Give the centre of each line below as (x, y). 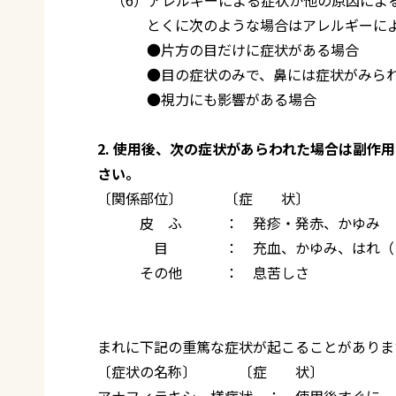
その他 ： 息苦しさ (203, 272)
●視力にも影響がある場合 (207, 99)
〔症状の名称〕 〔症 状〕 (210, 371)
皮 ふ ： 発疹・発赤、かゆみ (239, 222)
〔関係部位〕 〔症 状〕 (203, 198)
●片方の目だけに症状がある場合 (228, 49)
